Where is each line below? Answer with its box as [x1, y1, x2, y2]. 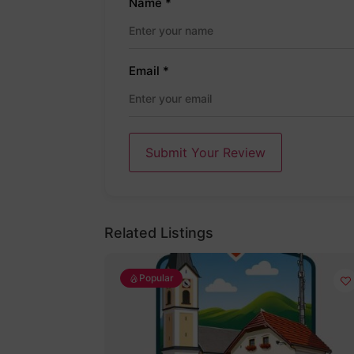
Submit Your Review [145, 145, 265, 161]
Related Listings [104, 224, 213, 242]
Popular [139, 272, 174, 284]
